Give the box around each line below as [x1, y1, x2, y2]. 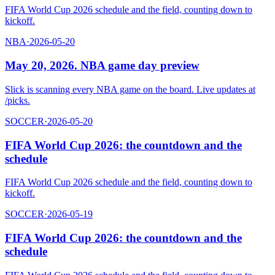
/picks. [5, 95, 30, 106]
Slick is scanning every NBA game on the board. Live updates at [5, 83, 255, 95]
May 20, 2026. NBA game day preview [5, 59, 199, 72]
